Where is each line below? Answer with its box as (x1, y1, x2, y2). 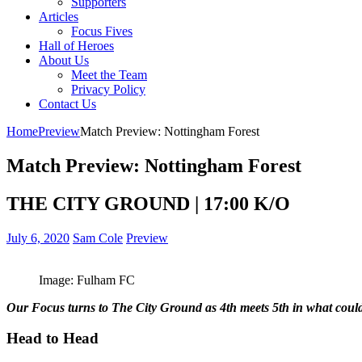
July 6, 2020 (6, 230, 69, 245)
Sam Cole (73, 230, 123, 245)
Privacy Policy (71, 82, 145, 96)
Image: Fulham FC (39, 272, 135, 287)
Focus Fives (71, 24, 133, 38)
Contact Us (39, 97, 96, 111)
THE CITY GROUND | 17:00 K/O (6, 192, 290, 214)
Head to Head (6, 330, 99, 347)
